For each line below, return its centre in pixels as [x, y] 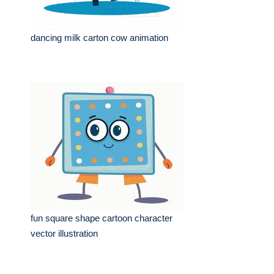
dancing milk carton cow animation [99, 38]
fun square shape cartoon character [102, 218]
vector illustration [64, 233]
